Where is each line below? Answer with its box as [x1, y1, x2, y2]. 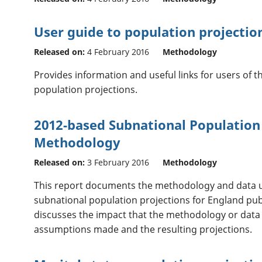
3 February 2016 [87, 157, 149, 168]
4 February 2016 [87, 46, 149, 58]
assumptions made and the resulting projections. [33, 223, 252, 236]
